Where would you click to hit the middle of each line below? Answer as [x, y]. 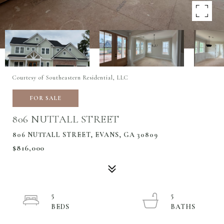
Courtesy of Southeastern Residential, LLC [70, 77]
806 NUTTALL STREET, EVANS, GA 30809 [85, 135]
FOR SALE [45, 98]
